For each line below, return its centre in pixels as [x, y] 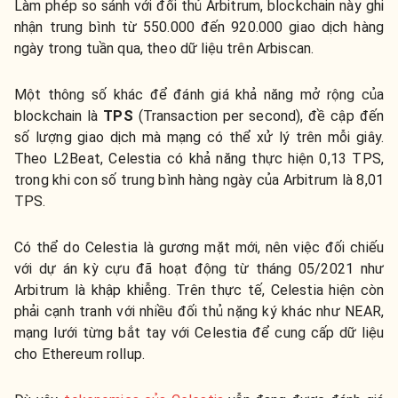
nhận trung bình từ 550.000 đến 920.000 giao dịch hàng [199, 28]
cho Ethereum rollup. [80, 354]
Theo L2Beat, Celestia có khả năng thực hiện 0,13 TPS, [199, 159]
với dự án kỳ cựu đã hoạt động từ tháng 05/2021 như [199, 269]
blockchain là [59, 116]
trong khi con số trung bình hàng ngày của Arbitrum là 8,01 [199, 180]
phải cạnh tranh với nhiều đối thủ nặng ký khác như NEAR [198, 312]
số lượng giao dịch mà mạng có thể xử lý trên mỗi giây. [199, 138]
